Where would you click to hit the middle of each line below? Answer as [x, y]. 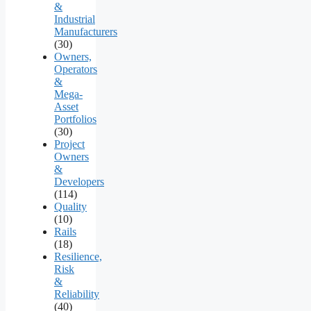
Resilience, [78, 256]
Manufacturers [86, 31]
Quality [70, 206]
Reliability [77, 294]
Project [69, 144]
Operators [76, 69]
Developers [79, 181]
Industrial [75, 19]
